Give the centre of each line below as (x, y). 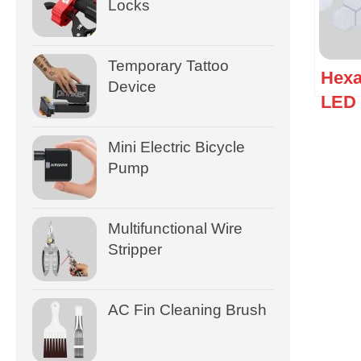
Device (132, 86)
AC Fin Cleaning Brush (187, 309)
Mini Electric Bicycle (176, 147)
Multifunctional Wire (175, 228)
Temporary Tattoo (168, 65)
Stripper (135, 249)
